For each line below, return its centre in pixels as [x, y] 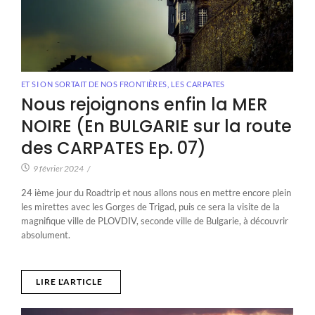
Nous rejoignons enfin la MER [144, 105]
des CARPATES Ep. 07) [114, 148]
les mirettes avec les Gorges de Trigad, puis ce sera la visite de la [150, 207]
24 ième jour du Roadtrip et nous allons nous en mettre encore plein [156, 193]
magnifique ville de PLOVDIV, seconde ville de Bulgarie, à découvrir [155, 221]
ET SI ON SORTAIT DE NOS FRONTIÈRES [94, 84]
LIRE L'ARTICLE [69, 282]
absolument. [46, 235]
